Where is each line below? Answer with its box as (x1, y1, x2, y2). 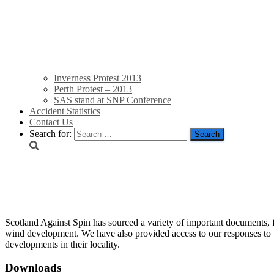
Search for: (29, 128, 72, 139)
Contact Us (29, 117, 73, 128)
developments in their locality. (5, 239, 120, 250)
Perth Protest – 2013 (54, 84, 132, 95)
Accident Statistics (29, 106, 100, 117)
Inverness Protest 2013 (54, 73, 141, 84)
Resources (5, 171, 116, 199)
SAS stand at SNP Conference (54, 95, 171, 106)
